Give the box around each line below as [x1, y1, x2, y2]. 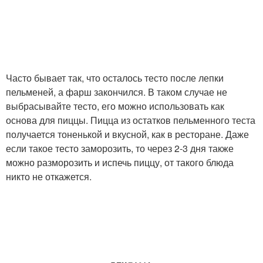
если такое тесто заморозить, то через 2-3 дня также [6, 141, 234, 156]
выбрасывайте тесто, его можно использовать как [6, 99, 224, 113]
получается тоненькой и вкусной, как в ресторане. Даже [6, 127, 249, 141]
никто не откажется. [6, 170, 92, 184]
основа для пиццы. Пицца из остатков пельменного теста [6, 113, 255, 127]
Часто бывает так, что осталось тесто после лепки [6, 71, 224, 85]
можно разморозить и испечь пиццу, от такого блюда [6, 156, 234, 170]
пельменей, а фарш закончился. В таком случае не [6, 85, 227, 99]
